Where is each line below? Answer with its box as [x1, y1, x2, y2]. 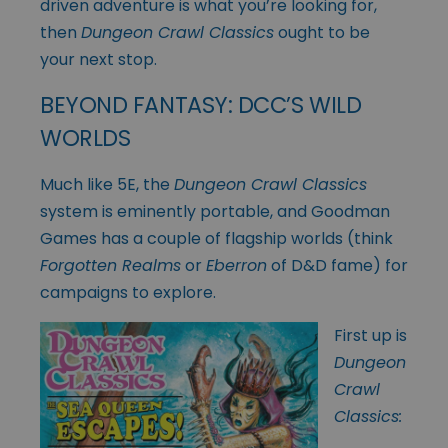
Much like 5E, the [40, 172, 174, 196]
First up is [334, 323, 407, 347]
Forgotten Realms [40, 253, 181, 277]
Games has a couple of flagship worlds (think [40, 226, 393, 250]
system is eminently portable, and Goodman [40, 199, 390, 223]
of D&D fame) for [267, 253, 408, 277]
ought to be [274, 20, 370, 44]
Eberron [206, 253, 267, 277]
